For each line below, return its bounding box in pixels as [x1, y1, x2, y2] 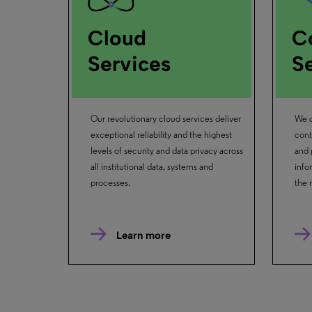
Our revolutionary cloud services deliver [90, 114, 241, 124]
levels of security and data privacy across [90, 146, 243, 156]
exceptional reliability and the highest [90, 130, 232, 140]
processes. [90, 178, 130, 188]
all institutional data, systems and [90, 162, 213, 172]
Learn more [116, 229, 171, 242]
